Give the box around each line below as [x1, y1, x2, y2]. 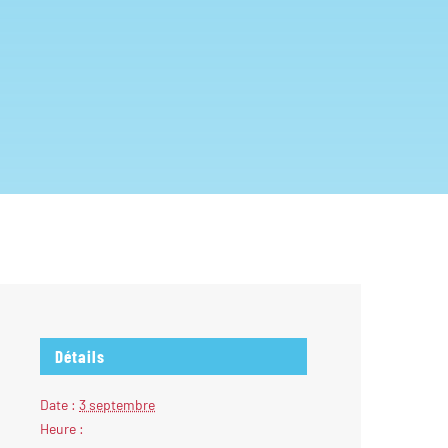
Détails [55, 345, 106, 366]
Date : [40, 395, 77, 413]
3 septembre [79, 395, 156, 413]
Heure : [40, 419, 85, 437]
